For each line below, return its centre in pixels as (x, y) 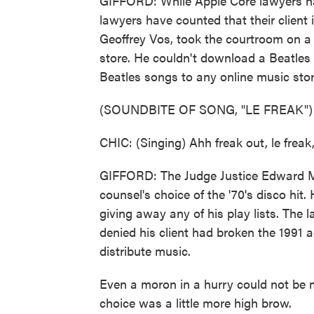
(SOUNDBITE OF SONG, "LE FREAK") (206, 109)
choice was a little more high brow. (196, 302)
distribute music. (145, 251)
